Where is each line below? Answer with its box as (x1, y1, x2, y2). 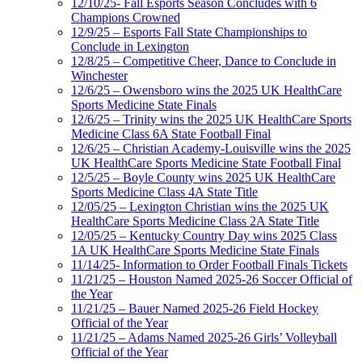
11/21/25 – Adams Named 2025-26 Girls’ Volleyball (71, 330, 337, 345)
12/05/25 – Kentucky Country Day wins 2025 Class (71, 229, 337, 243)
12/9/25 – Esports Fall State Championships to (71, 25, 307, 40)
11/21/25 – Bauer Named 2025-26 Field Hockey (71, 301, 318, 316)
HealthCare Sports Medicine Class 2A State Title (71, 214, 319, 229)
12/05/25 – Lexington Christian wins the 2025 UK (71, 200, 329, 214)
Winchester (71, 69, 128, 83)
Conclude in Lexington (71, 40, 189, 54)
